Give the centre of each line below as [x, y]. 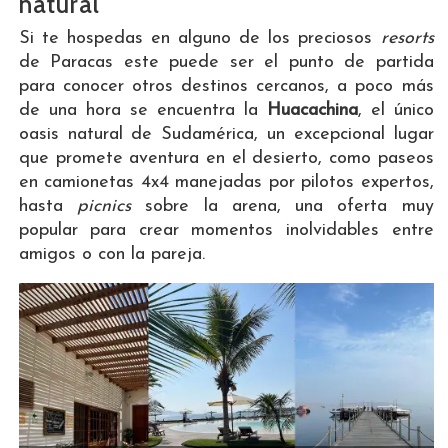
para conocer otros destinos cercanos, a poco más [226, 87]
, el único [395, 111]
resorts [407, 39]
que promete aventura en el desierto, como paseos [226, 159]
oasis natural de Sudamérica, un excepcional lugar [226, 135]
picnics [104, 207]
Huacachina [312, 111]
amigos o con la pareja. [111, 255]
